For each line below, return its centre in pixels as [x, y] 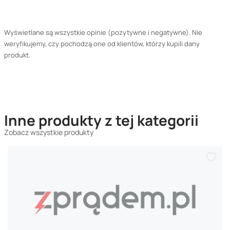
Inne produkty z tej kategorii [101, 120]
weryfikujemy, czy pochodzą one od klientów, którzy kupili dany [102, 44]
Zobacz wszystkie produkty [49, 132]
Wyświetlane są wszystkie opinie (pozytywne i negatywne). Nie [103, 32]
